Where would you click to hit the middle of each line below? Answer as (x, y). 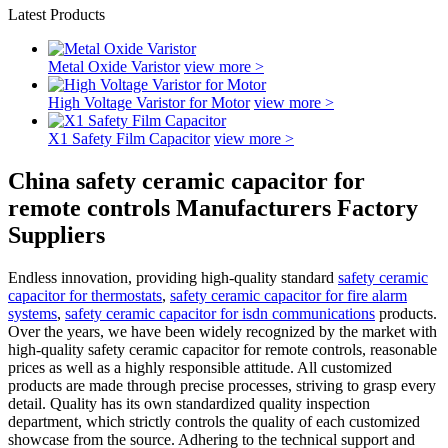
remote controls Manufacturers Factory (213, 207)
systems (32, 313)
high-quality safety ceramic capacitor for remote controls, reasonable (222, 349)
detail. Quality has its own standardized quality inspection (189, 403)
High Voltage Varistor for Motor (149, 102)
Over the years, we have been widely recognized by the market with (222, 331)
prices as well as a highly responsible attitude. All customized (200, 367)
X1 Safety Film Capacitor (129, 138)
